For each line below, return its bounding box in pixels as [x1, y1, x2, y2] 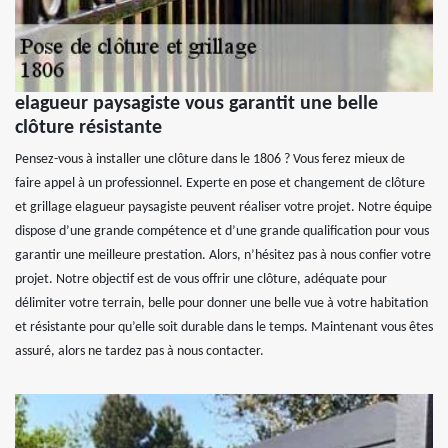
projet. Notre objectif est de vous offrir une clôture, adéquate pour [15, 272, 387, 288]
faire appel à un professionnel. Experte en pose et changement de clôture [15, 176, 425, 192]
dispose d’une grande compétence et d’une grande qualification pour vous [15, 224, 429, 240]
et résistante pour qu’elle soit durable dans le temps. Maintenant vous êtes [15, 320, 433, 336]
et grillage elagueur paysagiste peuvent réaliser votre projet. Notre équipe [15, 200, 432, 216]
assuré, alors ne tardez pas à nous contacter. [15, 344, 264, 360]
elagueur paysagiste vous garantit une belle [15, 94, 378, 115]
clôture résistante [15, 118, 162, 139]
